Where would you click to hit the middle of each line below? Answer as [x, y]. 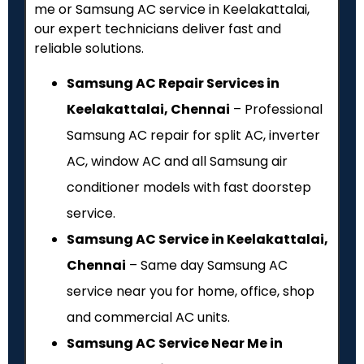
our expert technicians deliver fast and [158, 29]
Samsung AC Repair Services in [173, 83]
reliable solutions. [89, 49]
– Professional [276, 109]
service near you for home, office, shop [191, 291]
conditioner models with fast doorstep [189, 187]
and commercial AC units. [148, 317]
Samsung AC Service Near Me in [175, 343]
